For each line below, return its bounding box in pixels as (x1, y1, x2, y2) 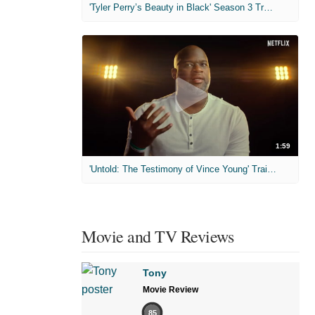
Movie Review (143, 285, 198, 295)
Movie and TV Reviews (82, 225, 233, 248)
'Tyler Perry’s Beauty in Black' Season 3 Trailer (264, 1, 273, 13)
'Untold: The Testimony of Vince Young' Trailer (267, 164, 276, 175)
